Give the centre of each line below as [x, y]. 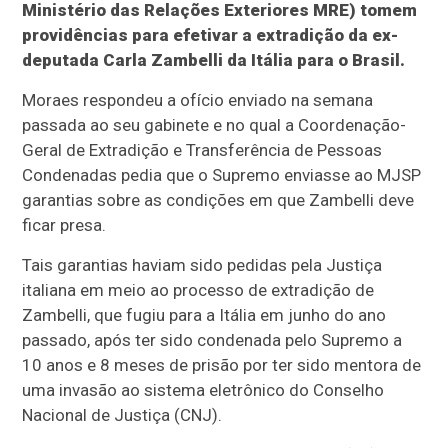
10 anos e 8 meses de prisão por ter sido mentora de [222, 365]
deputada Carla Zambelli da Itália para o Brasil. [214, 60]
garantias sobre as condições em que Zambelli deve [218, 200]
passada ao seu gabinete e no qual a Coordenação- [214, 125]
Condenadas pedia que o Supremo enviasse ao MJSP [222, 175]
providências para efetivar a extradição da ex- [210, 35]
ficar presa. [64, 225]
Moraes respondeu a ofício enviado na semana [198, 100]
